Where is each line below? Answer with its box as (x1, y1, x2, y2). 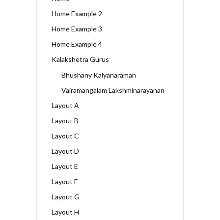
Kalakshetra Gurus (52, 55, 109, 63)
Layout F (52, 177, 78, 186)
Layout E (52, 162, 78, 170)
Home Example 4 (52, 39, 102, 48)
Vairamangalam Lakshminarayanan (61, 85, 165, 94)
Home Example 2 (52, 9, 102, 18)
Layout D (52, 146, 79, 155)
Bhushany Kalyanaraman (61, 70, 136, 79)
